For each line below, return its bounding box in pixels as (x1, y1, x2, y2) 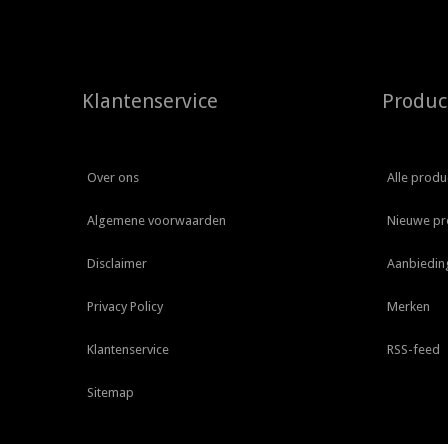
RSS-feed (387, 342, 440, 358)
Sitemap (87, 385, 134, 401)
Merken (387, 299, 430, 315)
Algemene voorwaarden (87, 213, 226, 229)
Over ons (87, 170, 139, 186)
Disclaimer (87, 256, 147, 272)
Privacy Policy (87, 299, 163, 315)
